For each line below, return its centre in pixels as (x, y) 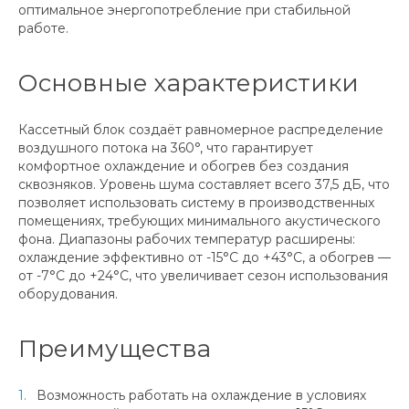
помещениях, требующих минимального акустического (199, 220)
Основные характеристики (189, 83)
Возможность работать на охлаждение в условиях (201, 395)
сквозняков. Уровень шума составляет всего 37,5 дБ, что (204, 184)
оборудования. (68, 294)
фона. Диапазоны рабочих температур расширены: (187, 239)
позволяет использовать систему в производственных (196, 202)
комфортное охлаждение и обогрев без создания (184, 166)
